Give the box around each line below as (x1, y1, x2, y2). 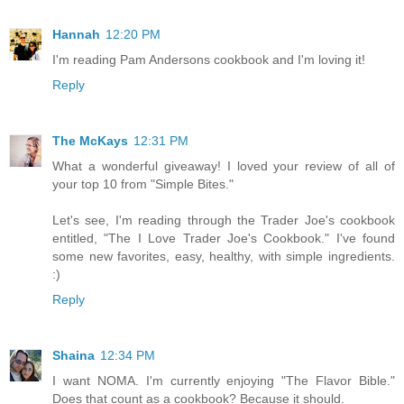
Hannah (52, 27, 100, 42)
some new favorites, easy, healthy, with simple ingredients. (52, 249, 395, 264)
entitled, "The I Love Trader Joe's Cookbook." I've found (52, 231, 395, 246)
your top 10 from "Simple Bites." (52, 177, 234, 192)
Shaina (52, 348, 95, 363)
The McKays (52, 133, 128, 149)
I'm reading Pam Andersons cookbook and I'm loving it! (52, 52, 365, 68)
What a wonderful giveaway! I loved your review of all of (52, 159, 395, 174)
